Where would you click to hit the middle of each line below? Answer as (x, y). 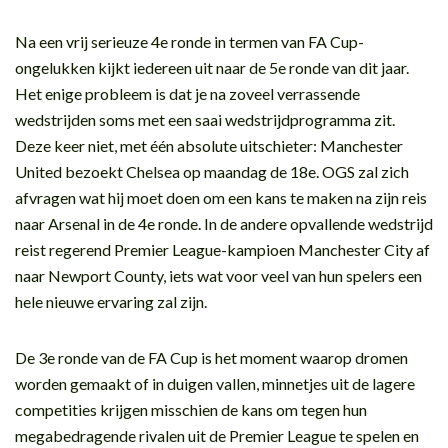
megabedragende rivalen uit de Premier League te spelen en (217, 435)
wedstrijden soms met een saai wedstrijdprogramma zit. (205, 119)
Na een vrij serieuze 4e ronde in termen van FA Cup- (189, 41)
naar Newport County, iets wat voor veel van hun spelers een (218, 275)
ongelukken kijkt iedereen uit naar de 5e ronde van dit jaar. (212, 67)
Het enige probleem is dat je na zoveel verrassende (187, 93)
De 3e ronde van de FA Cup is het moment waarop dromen (211, 357)
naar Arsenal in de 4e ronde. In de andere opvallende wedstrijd (224, 223)
